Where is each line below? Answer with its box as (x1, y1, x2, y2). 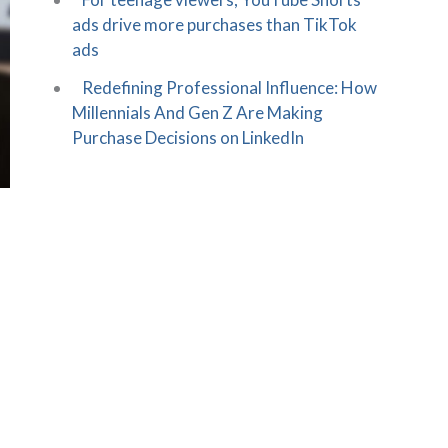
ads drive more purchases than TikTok (72, 14, 357, 36)
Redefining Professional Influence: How (82, 76, 377, 98)
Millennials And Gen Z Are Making (72, 101, 323, 123)
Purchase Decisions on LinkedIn (72, 126, 304, 148)
